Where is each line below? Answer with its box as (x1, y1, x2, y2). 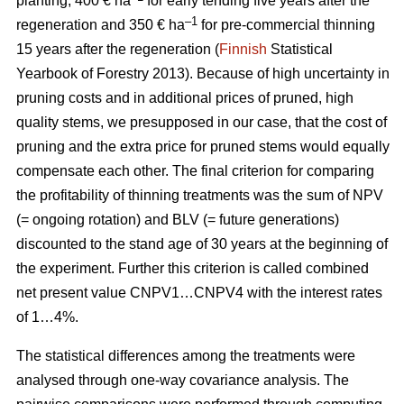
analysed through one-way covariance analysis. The (16, 372, 349, 389)
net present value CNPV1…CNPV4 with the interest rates (16, 285, 382, 301)
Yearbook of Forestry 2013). (16, 66, 197, 82)
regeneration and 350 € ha (16, 17, 185, 33)
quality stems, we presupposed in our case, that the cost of (16, 115, 387, 131)
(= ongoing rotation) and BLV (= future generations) (16, 212, 339, 228)
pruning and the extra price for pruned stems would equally (16, 139, 390, 155)
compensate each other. (16, 163, 172, 179)
